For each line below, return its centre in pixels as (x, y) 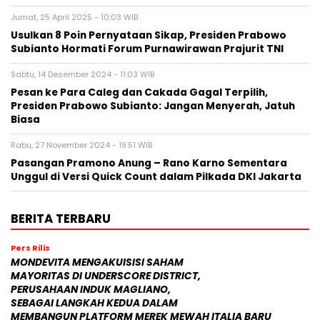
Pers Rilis (30, 247)
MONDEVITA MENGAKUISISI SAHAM (97, 262)
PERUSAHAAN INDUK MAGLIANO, (91, 289)
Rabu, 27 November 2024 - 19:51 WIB (81, 145)
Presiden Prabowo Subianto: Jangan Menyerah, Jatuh (153, 106)
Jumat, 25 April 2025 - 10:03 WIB (74, 17)
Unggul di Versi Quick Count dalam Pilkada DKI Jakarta (156, 176)
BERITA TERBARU (61, 218)
